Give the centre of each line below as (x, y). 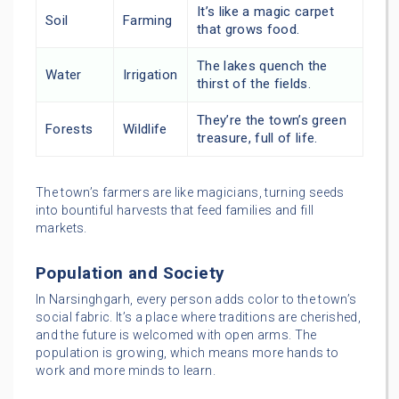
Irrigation (151, 74)
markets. (61, 228)
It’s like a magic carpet (266, 11)
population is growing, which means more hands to (187, 352)
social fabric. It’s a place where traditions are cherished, (199, 317)
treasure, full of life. (257, 138)
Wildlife (145, 129)
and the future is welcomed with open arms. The (176, 334)
